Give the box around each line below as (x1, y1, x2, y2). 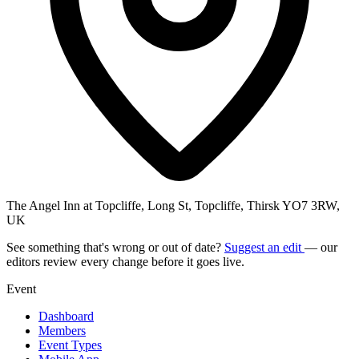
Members (38, 323, 86, 337)
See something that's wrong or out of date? (6, 240, 224, 254)
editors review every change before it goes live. (6, 254, 244, 268)
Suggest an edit (224, 240, 305, 254)
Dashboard (38, 309, 94, 323)
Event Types (38, 337, 102, 352)
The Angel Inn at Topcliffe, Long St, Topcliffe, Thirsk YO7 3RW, (6, 198, 340, 212)
